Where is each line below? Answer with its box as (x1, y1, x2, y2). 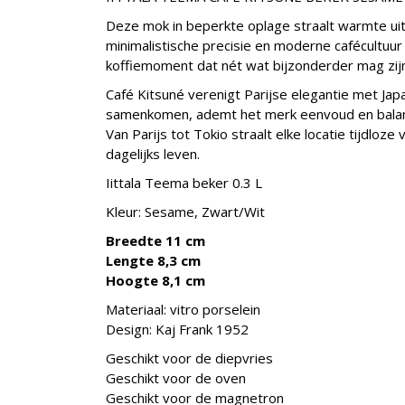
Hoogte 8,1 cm (106, 270, 205, 289)
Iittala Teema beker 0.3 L (106, 173, 262, 192)
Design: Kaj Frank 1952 (106, 319, 249, 338)
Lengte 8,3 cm (106, 250, 201, 269)
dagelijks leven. (106, 144, 200, 163)
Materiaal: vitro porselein (106, 299, 260, 318)
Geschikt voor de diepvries (106, 348, 273, 367)
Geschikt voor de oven (106, 368, 246, 387)
